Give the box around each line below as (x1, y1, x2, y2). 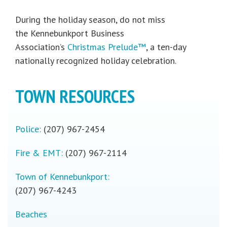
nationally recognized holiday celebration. (15, 55, 176, 67)
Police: (15, 123, 41, 135)
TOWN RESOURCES (15, 85, 135, 108)
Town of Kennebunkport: (15, 171, 109, 183)
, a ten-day (146, 41, 186, 53)
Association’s (15, 41, 67, 53)
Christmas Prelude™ (67, 41, 146, 53)
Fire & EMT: (15, 147, 63, 159)
